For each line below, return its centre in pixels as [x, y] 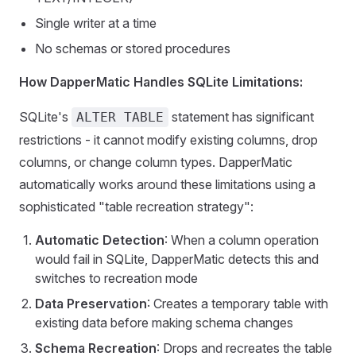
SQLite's [45, 117]
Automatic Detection [100, 240]
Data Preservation [91, 304]
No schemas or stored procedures [133, 48]
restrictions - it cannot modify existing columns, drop [168, 140]
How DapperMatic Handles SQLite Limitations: [161, 82]
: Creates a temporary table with [238, 304]
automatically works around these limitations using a [167, 184]
